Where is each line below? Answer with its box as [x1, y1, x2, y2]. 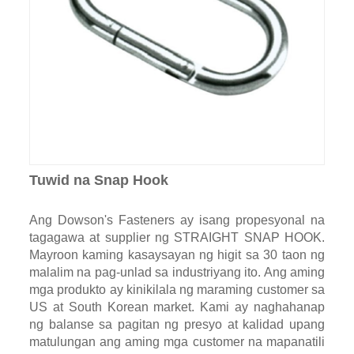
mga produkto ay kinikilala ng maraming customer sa [28, 283, 326, 297]
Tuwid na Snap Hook [28, 172, 168, 189]
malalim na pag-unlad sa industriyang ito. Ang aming [28, 265, 326, 280]
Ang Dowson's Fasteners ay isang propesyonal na [28, 213, 326, 228]
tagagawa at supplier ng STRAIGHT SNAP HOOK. [28, 231, 326, 245]
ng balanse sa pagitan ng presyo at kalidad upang [28, 318, 326, 332]
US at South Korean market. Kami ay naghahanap [28, 300, 326, 314]
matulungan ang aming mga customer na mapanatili [28, 335, 326, 349]
